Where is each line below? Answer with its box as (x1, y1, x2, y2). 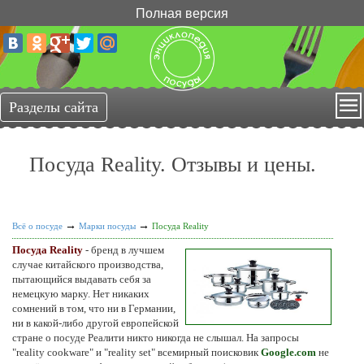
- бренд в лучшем (83, 243, 164, 256)
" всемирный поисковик (151, 345, 261, 358)
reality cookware (16, 345, 89, 358)
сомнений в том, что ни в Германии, (12, 301, 175, 314)
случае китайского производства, (12, 258, 163, 271)
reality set (108, 345, 151, 358)
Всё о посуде (12, 220, 63, 231)
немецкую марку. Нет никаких (12, 287, 149, 300)
